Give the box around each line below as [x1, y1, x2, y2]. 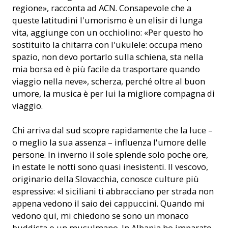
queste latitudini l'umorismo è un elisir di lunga [12, 14, 203, 26]
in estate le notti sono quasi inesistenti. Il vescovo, [12, 160, 208, 173]
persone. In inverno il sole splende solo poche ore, [12, 148, 208, 160]
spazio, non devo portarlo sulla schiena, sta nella [12, 50, 203, 63]
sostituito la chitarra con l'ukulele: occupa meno [12, 38, 203, 50]
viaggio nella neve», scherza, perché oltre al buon [12, 75, 205, 87]
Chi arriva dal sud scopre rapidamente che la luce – [12, 124, 213, 136]
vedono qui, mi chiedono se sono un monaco [12, 209, 189, 221]
